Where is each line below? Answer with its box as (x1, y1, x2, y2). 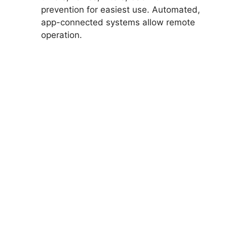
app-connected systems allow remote (41, 17, 195, 27)
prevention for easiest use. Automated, (41, 4, 200, 15)
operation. (41, 29, 82, 40)
